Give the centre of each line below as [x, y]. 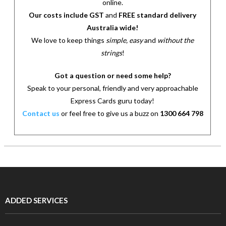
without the [176, 40]
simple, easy [124, 40]
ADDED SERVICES [36, 201]
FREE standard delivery [157, 15]
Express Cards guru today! [112, 101]
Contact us [41, 114]
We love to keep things [69, 40]
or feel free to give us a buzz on [109, 114]
